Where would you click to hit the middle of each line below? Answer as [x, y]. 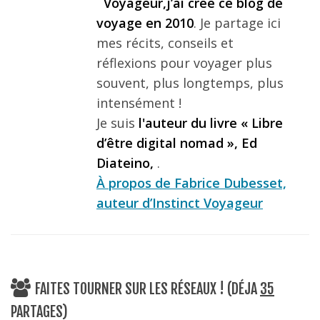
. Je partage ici [237, 23]
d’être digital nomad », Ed [177, 143]
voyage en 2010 [145, 23]
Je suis [117, 123]
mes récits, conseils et [165, 43]
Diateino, [127, 163]
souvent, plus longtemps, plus [190, 83]
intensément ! [139, 103]
